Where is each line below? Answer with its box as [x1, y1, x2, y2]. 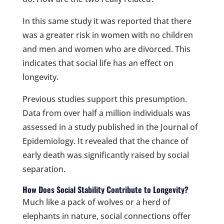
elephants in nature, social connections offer [22, 210, 191, 221]
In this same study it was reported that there [22, 15, 191, 26]
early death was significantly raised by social [22, 149, 189, 160]
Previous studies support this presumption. [22, 93, 187, 104]
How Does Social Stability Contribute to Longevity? [22, 183, 188, 195]
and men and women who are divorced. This [22, 43, 190, 54]
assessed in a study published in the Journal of [22, 121, 198, 132]
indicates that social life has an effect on [22, 57, 173, 68]
